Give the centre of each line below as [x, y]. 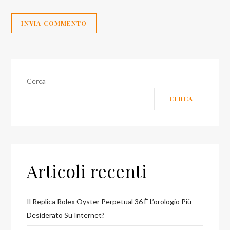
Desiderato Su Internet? [66, 215]
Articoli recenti [87, 171]
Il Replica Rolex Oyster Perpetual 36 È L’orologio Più [109, 201]
